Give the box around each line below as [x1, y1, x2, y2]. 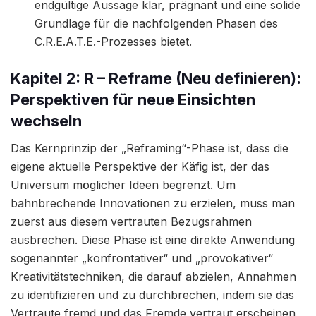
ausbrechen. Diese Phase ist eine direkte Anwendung [11, 232, 295, 247]
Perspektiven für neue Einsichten [11, 90, 255, 109]
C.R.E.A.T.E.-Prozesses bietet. [35, 34, 193, 49]
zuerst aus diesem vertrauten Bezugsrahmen [11, 214, 252, 229]
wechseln [11, 111, 82, 130]
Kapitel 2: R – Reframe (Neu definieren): [11, 68, 301, 87]
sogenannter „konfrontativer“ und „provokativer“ [11, 250, 273, 265]
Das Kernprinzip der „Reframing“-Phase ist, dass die [11, 140, 288, 155]
